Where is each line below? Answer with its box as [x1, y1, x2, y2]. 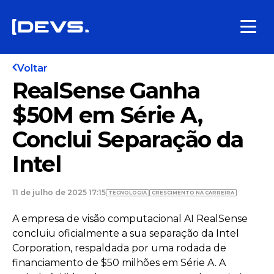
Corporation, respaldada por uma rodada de [12, 242, 226, 254]
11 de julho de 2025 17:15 [12, 188, 106, 197]
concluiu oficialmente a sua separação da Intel [12, 228, 239, 239]
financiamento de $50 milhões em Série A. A [12, 257, 226, 268]
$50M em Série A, [12, 102, 202, 128]
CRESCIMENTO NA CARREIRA [152, 190, 234, 196]
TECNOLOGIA [108, 190, 147, 196]
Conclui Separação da [12, 126, 244, 153]
